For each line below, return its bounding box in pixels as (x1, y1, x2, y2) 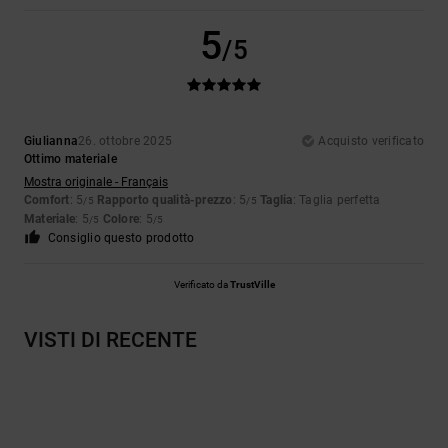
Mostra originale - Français (24, 175, 168, 190)
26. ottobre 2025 (78, 134, 173, 149)
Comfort (24, 193, 70, 208)
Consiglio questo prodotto (47, 231, 195, 246)
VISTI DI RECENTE (24, 328, 197, 353)
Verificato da (173, 279, 230, 291)
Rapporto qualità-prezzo (97, 193, 233, 208)
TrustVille (229, 279, 275, 291)
